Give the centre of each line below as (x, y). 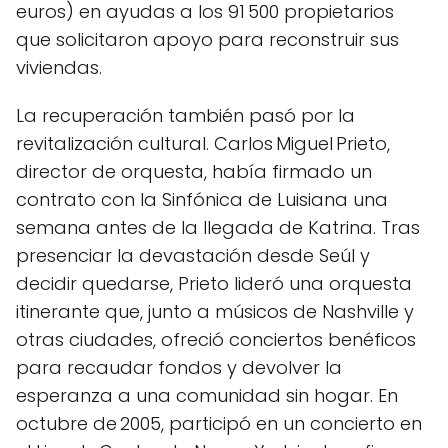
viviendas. (59, 67)
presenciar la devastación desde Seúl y (193, 255)
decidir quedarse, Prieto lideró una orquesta (214, 283)
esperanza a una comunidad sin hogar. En (207, 395)
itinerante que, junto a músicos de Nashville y (215, 311)
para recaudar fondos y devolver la (179, 367)
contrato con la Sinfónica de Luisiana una (202, 199)
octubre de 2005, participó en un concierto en (219, 423)
